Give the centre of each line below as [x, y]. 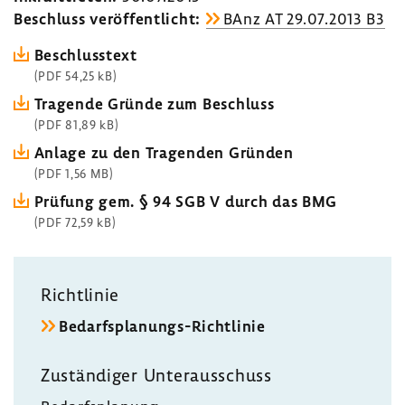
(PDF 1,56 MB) [74, 173]
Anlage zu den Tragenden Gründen [164, 152]
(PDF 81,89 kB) [76, 124]
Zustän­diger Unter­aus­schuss [156, 375]
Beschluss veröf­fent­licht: [107, 19]
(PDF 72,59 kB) [75, 222]
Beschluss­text [85, 55]
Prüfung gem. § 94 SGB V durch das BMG [186, 201]
